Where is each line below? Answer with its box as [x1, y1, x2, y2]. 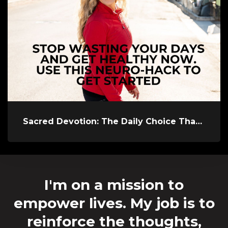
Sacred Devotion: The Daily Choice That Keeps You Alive [195, 116, 202, 126]
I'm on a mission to [44, 176, 184, 193]
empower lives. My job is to [13, 194, 215, 212]
